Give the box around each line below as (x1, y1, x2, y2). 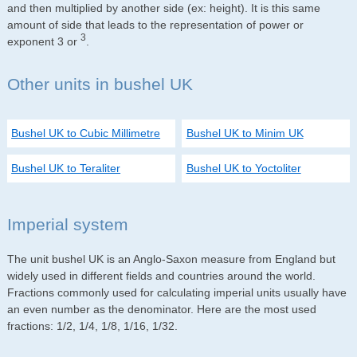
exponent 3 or (6, 34, 80, 48)
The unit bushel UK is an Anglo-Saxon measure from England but (6, 253, 335, 266)
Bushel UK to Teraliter (11, 162, 121, 175)
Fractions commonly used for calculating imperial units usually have (6, 286, 347, 300)
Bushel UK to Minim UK (186, 127, 304, 140)
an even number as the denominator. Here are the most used (6, 303, 316, 316)
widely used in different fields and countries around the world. (6, 269, 316, 283)
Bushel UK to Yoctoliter (186, 162, 301, 175)
